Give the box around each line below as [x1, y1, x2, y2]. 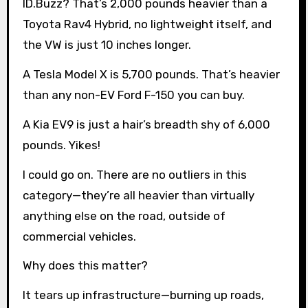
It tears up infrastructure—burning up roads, [22, 288, 264, 302]
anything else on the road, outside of [22, 208, 225, 223]
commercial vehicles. [22, 229, 136, 243]
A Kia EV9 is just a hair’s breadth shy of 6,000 [22, 117, 270, 131]
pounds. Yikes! [22, 137, 100, 152]
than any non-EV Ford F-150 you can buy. [22, 88, 245, 102]
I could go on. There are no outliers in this [22, 167, 247, 181]
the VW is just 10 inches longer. [22, 38, 191, 52]
